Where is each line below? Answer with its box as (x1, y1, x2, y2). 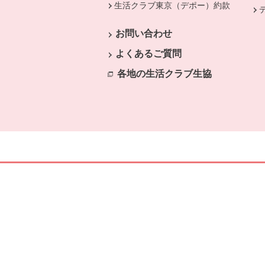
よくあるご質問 (115, 48, 182, 59)
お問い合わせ (115, 28, 172, 38)
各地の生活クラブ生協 (117, 68, 212, 79)
